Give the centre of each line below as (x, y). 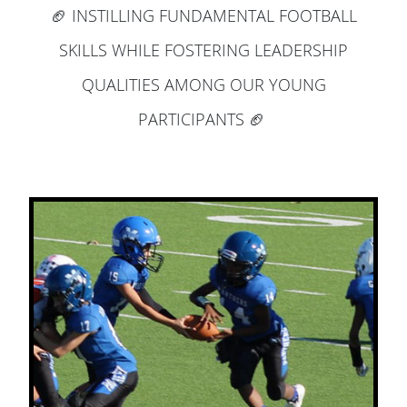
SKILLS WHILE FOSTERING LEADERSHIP (203, 50)
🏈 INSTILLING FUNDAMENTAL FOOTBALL (203, 15)
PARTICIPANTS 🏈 (203, 119)
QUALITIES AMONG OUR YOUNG (203, 84)
